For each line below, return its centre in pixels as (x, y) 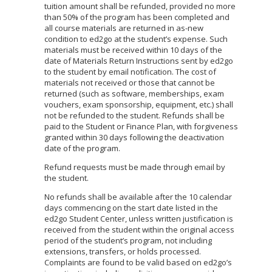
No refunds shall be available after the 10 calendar (138, 197)
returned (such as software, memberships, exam (134, 93)
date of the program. (82, 148)
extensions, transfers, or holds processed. (123, 251)
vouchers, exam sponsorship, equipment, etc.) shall (139, 104)
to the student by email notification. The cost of (130, 72)
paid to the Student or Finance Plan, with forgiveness (141, 126)
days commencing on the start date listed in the (131, 208)
